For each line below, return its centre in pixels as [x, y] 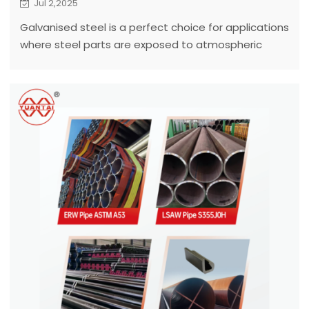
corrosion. [44, 61]
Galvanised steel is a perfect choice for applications [154, 27]
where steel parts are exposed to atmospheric [141, 44]
